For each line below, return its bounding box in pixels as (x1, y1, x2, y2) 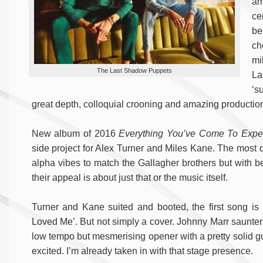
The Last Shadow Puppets (96, 66, 172, 74)
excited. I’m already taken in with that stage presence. (31, 246, 253, 257)
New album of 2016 (31, 129, 119, 139)
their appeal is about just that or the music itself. (31, 173, 228, 183)
